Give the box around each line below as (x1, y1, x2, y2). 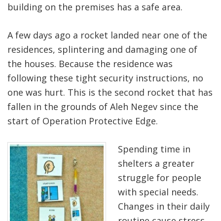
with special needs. (118, 186, 198, 198)
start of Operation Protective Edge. (7, 115, 158, 127)
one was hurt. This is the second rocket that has (7, 86, 213, 99)
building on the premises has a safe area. (7, 1, 183, 13)
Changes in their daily (118, 200, 210, 213)
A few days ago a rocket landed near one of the (7, 29, 207, 41)
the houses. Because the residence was (7, 58, 173, 70)
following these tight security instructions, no (7, 72, 203, 84)
